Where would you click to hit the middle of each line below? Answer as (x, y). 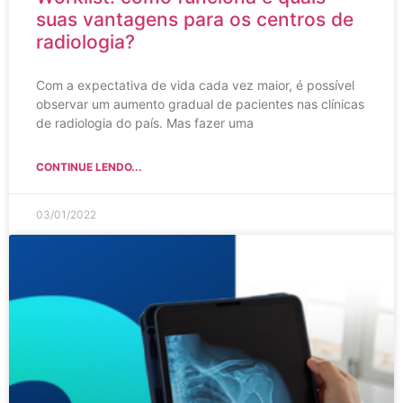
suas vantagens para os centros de (195, 19)
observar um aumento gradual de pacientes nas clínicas (200, 103)
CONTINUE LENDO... (89, 166)
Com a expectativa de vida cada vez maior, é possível (195, 85)
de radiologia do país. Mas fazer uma (145, 122)
